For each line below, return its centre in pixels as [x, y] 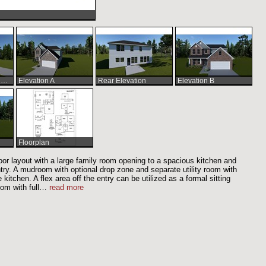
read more [66, 187]
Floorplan [34, 142]
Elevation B [196, 80]
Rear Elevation [122, 80]
